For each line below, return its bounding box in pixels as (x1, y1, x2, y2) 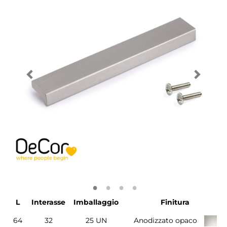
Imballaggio (73, 198, 119, 207)
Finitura (161, 198, 190, 207)
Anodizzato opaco (133, 216, 197, 225)
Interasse (31, 198, 65, 207)
